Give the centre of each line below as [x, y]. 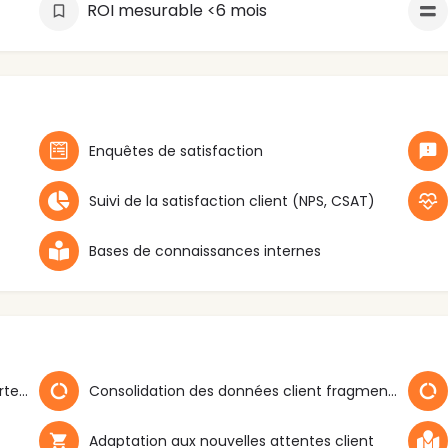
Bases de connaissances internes [204, 251]
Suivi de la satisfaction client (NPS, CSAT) [231, 201]
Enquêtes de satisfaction [175, 151]
